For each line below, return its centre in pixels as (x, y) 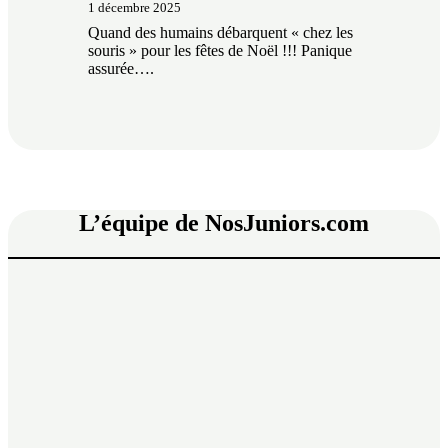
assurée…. (121, 68)
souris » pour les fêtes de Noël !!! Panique (220, 50)
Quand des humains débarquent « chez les (220, 32)
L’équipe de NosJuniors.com (224, 222)
